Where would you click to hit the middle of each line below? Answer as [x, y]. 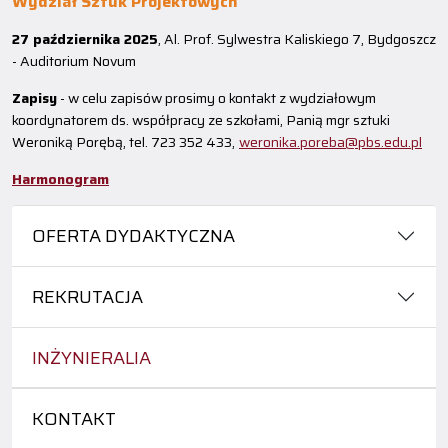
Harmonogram [60, 179]
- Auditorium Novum [74, 61]
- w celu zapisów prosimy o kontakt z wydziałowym [216, 98]
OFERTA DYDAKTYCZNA [133, 236]
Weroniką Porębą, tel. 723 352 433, [123, 142]
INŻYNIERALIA [91, 358]
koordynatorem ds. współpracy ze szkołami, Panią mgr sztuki [201, 120]
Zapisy [34, 98]
